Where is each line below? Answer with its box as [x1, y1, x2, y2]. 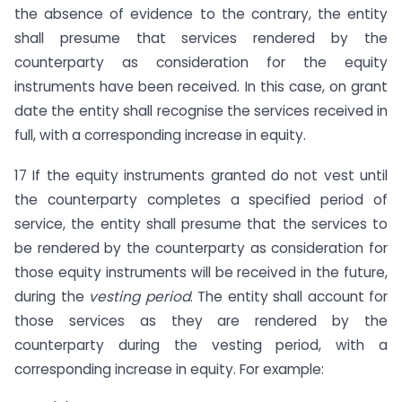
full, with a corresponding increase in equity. [14, 126, 306, 145]
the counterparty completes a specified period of [14, 189, 388, 209]
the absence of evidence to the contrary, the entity [14, 4, 388, 24]
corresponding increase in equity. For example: [14, 359, 324, 379]
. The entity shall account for [189, 286, 388, 306]
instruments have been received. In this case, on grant [14, 77, 388, 97]
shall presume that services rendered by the [14, 29, 388, 48]
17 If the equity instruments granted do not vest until [14, 165, 388, 185]
